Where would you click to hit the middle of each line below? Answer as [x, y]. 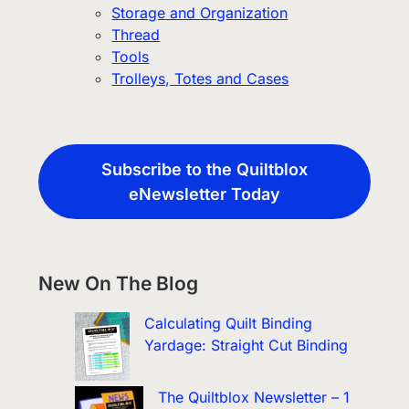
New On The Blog [119, 284]
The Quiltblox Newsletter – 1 [254, 398]
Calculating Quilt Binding [229, 324]
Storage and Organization [200, 13]
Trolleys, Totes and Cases [200, 79]
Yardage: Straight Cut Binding [246, 346]
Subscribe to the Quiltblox [204, 170]
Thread [136, 35]
